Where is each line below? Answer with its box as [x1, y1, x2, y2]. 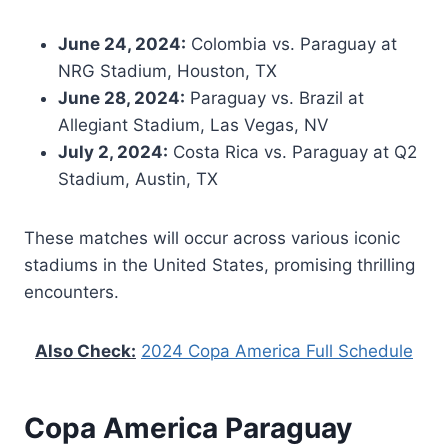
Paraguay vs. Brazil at [185, 87, 364, 108]
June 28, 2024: [58, 87, 185, 108]
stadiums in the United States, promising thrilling [24, 254, 415, 275]
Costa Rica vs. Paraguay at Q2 [168, 141, 417, 162]
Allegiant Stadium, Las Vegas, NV [58, 114, 329, 135]
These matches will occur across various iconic [24, 227, 400, 248]
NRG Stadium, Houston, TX [58, 60, 277, 81]
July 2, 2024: [58, 141, 168, 162]
